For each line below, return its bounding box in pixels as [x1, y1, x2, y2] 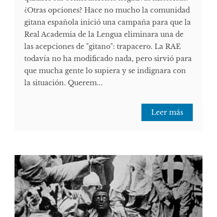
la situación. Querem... [24, 78, 103, 88]
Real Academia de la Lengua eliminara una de [24, 30, 184, 39]
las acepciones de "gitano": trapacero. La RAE [24, 42, 181, 51]
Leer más [151, 108, 183, 117]
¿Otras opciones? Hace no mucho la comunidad [24, 6, 190, 15]
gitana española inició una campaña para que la [24, 18, 191, 27]
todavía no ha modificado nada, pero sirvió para [24, 54, 192, 63]
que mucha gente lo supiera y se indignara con [24, 66, 186, 76]
